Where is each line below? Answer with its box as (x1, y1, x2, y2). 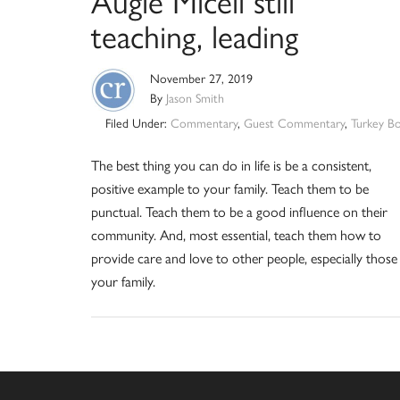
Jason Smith (166, 88, 224, 107)
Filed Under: (104, 113, 171, 132)
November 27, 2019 (150, 69, 253, 87)
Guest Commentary (243, 113, 345, 132)
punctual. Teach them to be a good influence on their (91, 201, 387, 222)
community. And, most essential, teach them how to (91, 224, 381, 246)
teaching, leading (91, 12, 298, 59)
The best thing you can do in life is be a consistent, (91, 154, 371, 176)
